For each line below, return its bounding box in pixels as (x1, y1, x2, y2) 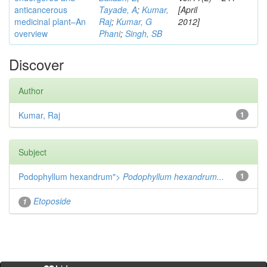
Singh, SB (125, 27, 162, 39)
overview (14, 27, 48, 39)
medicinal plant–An (14, 15, 86, 27)
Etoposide (33, 195, 71, 207)
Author (18, 85, 44, 97)
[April (178, 4, 197, 15)
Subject (18, 146, 46, 158)
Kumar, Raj (18, 109, 60, 121)
